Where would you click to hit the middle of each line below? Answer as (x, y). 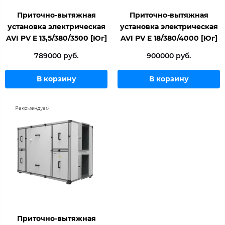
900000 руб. (169, 56)
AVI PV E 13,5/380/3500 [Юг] (56, 38)
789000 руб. (56, 56)
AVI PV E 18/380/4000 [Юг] (169, 38)
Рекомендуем (32, 108)
